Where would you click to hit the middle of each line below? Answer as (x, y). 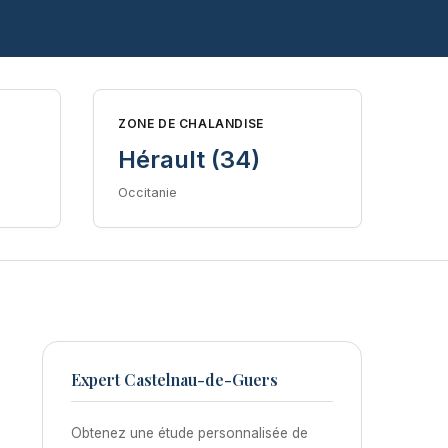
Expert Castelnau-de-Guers (174, 379)
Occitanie (147, 192)
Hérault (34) (189, 159)
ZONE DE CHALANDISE (191, 123)
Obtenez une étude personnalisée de (189, 432)
